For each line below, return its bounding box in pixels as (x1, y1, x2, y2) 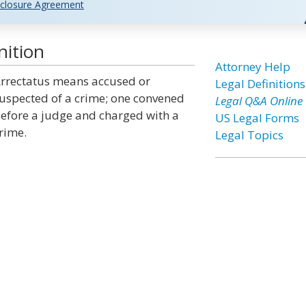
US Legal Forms (214, 110, 299, 126)
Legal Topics (214, 127, 283, 143)
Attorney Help (214, 59, 290, 74)
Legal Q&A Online (214, 93, 303, 109)
